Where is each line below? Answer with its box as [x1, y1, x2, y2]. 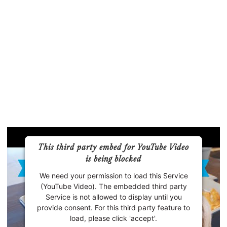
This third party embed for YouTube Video [38, 143, 189, 153]
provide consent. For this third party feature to [37, 203, 190, 212]
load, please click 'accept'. [70, 213, 157, 222]
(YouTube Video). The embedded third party [40, 181, 187, 191]
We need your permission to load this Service [39, 171, 188, 180]
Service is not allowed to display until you [45, 192, 182, 201]
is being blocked [86, 155, 141, 164]
